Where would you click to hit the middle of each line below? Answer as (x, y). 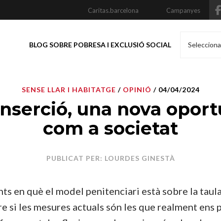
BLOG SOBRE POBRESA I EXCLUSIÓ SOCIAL (100, 45)
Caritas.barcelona (113, 10)
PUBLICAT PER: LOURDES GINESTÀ (110, 158)
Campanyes (183, 10)
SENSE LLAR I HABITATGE (69, 90)
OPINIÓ (137, 90)
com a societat (110, 128)
